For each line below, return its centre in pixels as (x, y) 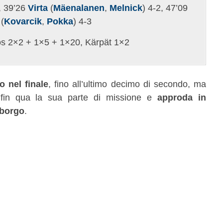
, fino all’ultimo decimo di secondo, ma (127, 84)
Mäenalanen (79, 8)
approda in (182, 97)
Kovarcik (23, 21)
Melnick (126, 8)
